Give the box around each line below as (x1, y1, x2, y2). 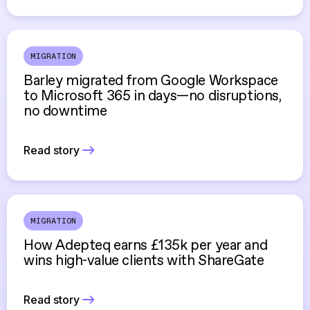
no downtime (24, 104, 107, 119)
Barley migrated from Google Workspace (24, 74, 278, 89)
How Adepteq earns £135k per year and (24, 239, 268, 253)
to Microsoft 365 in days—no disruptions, (24, 89, 282, 104)
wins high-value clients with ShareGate (24, 254, 264, 268)
